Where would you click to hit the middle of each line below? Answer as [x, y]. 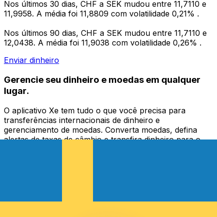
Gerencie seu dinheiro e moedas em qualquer [102, 79]
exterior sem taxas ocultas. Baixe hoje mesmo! [89, 149]
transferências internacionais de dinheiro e [82, 120]
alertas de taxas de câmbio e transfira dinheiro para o [102, 139]
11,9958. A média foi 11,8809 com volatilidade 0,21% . [101, 14]
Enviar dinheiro [31, 60]
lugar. [16, 91]
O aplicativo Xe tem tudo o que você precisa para [95, 110]
